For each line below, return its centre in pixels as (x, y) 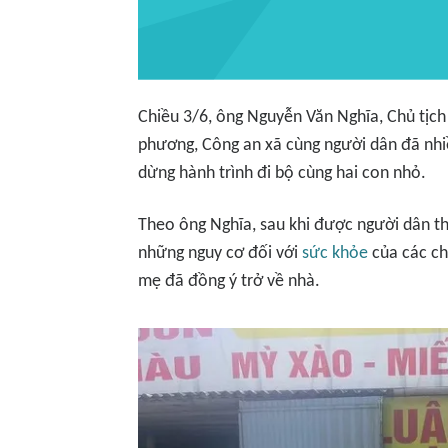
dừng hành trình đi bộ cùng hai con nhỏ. (282, 173)
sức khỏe (335, 253)
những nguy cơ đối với (220, 253)
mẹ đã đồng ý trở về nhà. (229, 281)
